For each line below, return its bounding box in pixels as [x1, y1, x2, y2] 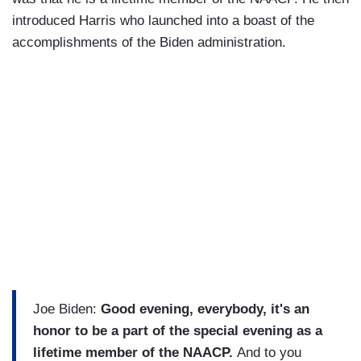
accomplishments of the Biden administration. [12, 34, 286, 50]
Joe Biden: [33, 301, 101, 317]
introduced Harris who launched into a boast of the [12, 12, 314, 28]
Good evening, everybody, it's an [101, 301, 309, 317]
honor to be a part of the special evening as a [33, 323, 322, 339]
